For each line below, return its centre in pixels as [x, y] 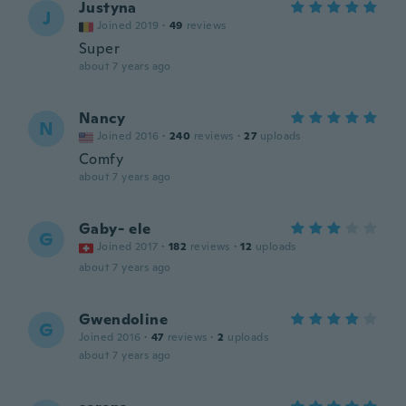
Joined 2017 [128, 246]
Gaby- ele [115, 229]
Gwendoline [123, 319]
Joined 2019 [128, 25]
